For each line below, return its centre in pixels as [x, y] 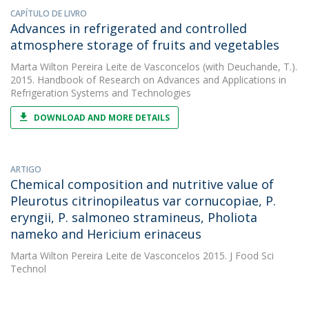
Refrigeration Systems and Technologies [101, 93]
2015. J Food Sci [237, 256]
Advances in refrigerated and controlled [129, 28]
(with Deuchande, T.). [249, 67]
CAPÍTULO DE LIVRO [49, 13]
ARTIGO [26, 169]
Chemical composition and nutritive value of [142, 184]
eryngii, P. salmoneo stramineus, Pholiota [134, 217]
